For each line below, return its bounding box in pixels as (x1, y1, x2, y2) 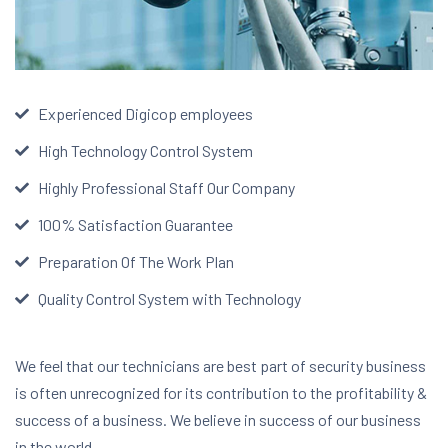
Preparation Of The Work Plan (37, 252, 234, 272)
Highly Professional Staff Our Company (37, 178, 295, 198)
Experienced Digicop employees (37, 104, 253, 124)
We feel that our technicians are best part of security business (15, 356, 426, 376)
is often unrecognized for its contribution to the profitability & (15, 383, 427, 403)
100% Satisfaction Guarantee (37, 215, 233, 235)
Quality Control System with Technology (37, 289, 301, 309)
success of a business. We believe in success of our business (15, 410, 421, 430)
